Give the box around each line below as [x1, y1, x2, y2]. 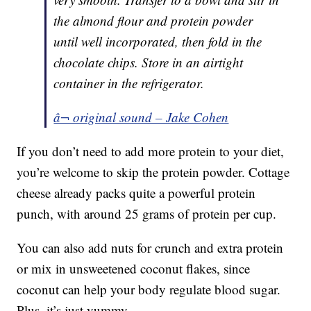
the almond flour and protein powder [53, 12, 253, 30]
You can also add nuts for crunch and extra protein [17, 239, 284, 257]
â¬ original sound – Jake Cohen [53, 108, 229, 126]
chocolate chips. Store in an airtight [53, 53, 244, 72]
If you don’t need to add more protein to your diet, [17, 142, 285, 160]
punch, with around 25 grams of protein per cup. [17, 205, 277, 223]
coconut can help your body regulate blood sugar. [17, 280, 281, 299]
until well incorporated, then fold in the [53, 33, 262, 51]
